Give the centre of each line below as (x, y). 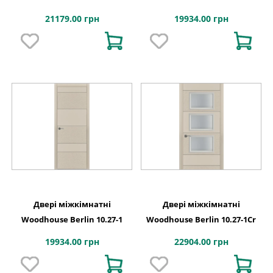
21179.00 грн (72, 18)
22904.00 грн (201, 241)
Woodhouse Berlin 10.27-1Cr (201, 219)
